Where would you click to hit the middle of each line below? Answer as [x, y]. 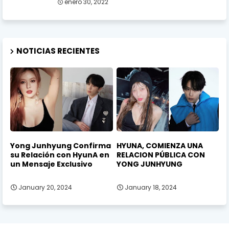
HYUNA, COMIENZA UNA [159, 146]
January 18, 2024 [151, 187]
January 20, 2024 [45, 187]
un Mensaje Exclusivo [51, 164]
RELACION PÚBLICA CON [161, 155]
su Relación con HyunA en [60, 155]
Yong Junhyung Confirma [61, 146]
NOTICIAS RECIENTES [58, 51]
